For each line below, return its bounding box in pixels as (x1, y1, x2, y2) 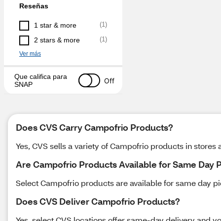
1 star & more (34, 21, 76, 29)
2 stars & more (34, 36, 80, 44)
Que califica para (14, 73, 67, 80)
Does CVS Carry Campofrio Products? (16, 121, 173, 133)
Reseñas (19, 2, 48, 10)
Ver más (19, 50, 41, 57)
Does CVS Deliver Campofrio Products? (16, 195, 180, 207)
